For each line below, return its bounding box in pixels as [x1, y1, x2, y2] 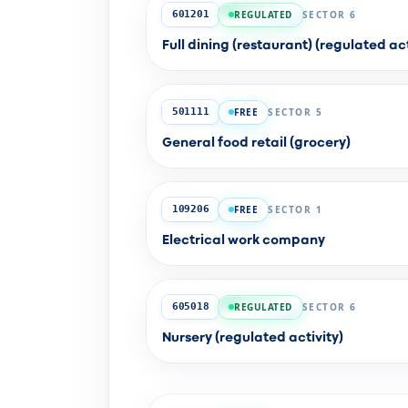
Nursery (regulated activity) [162, 332, 343, 343]
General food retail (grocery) [162, 138, 351, 148]
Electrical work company [162, 235, 325, 246]
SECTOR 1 [268, 202, 323, 216]
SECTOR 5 [268, 105, 323, 118]
